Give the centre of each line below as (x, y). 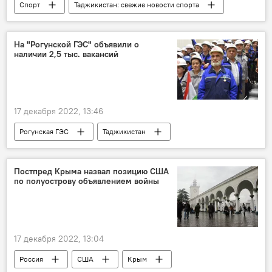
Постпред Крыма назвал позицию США (91, 172)
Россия (31, 259)
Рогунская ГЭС (44, 132)
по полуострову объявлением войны (87, 181)
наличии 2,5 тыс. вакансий (66, 54)
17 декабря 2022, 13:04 (59, 238)
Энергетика (149, 150)
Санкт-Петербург (125, 23)
